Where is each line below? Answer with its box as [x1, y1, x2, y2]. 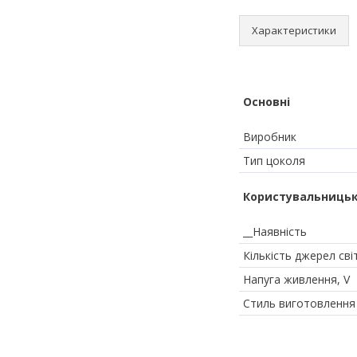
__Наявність [243, 223, 307, 239]
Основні [243, 93, 290, 109]
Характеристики [252, 22, 336, 37]
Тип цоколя [243, 152, 305, 168]
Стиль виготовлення [243, 295, 355, 311]
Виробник [243, 128, 296, 144]
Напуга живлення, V [243, 271, 350, 287]
